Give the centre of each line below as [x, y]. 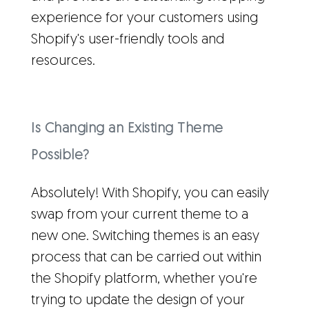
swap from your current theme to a [140, 215]
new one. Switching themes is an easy [145, 236]
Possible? [60, 156]
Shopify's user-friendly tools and [128, 40]
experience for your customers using [144, 19]
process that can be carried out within [146, 258]
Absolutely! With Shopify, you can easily [150, 193]
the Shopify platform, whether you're [144, 279]
